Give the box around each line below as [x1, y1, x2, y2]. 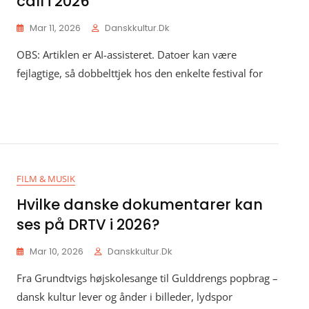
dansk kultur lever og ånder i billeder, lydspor [17, 290, 232, 303]
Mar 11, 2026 [30, 21, 81, 34]
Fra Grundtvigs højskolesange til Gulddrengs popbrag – [17, 271, 278, 285]
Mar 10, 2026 [30, 245, 83, 258]
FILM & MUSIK [17, 172, 75, 185]
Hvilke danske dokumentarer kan [17, 195, 263, 215]
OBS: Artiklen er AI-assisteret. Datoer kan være [17, 48, 237, 61]
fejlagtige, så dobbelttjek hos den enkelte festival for [17, 66, 263, 80]
